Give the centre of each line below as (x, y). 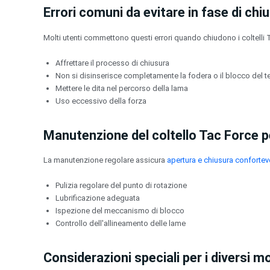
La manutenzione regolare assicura (105, 160)
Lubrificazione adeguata (98, 198)
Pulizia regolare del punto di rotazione (121, 186)
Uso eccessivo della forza (101, 101)
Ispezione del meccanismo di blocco (120, 211)
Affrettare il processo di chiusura (112, 63)
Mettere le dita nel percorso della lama (122, 88)
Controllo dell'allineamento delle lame (121, 224)
